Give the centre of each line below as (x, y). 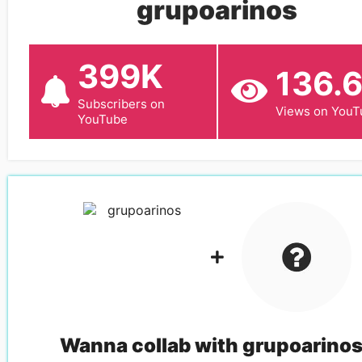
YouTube (103, 119)
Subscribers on (121, 103)
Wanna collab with (152, 345)
